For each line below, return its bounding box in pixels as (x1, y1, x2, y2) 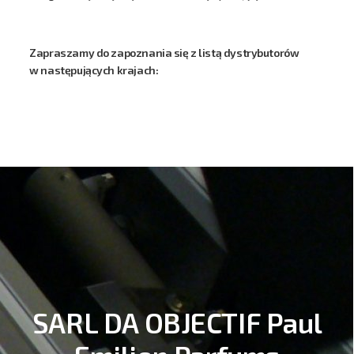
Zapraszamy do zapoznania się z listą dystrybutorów (29, 46, 299, 59)
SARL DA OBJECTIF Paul (32, 305, 322, 339)
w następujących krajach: (29, 63, 159, 77)
